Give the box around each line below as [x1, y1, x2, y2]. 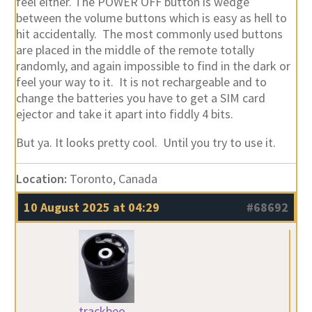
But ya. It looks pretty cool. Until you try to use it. [15, 134, 276, 150]
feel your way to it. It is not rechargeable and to [15, 73, 267, 90]
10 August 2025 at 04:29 [23, 198, 159, 215]
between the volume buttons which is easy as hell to [15, 9, 287, 26]
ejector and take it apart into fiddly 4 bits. [15, 105, 233, 122]
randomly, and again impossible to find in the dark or [15, 57, 290, 74]
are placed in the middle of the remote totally [15, 41, 254, 58]
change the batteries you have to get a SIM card [15, 89, 265, 106]
